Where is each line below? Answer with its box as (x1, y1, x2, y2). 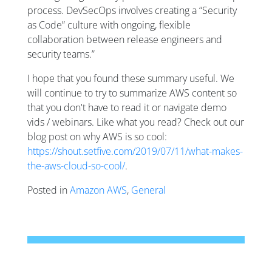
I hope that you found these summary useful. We (27, 72, 234, 86)
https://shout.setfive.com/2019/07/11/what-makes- (27, 144, 243, 158)
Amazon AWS (70, 183, 127, 197)
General (131, 183, 166, 197)
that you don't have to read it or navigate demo (27, 101, 226, 115)
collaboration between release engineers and (27, 33, 222, 47)
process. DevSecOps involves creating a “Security (27, 4, 237, 18)
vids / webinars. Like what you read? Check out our (27, 115, 244, 129)
